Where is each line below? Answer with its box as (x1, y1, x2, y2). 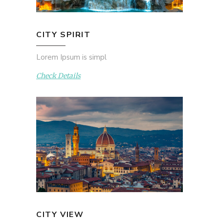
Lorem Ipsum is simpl (36, 52, 107, 62)
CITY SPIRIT (36, 29, 91, 40)
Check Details (36, 71, 81, 81)
